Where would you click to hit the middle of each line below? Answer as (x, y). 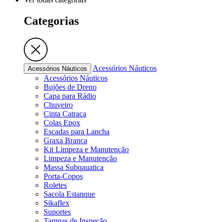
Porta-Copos (63, 176)
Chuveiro (58, 105)
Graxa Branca (65, 140)
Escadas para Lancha (77, 131)
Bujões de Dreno (70, 87)
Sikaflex (56, 203)
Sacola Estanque (69, 194)
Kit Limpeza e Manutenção (86, 149)
